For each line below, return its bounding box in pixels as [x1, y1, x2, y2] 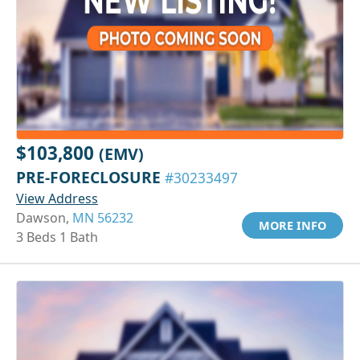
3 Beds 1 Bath [16, 227, 98, 246]
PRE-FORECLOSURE [16, 166, 165, 188]
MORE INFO [259, 217, 326, 233]
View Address [16, 189, 98, 207]
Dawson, [16, 208, 72, 227]
